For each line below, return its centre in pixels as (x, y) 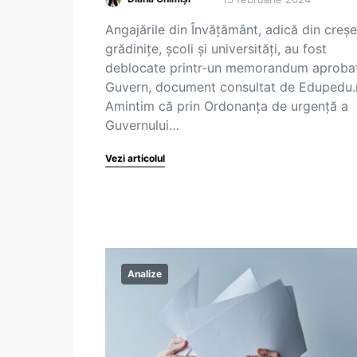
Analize (145, 274)
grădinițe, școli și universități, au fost (216, 49)
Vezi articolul (135, 158)
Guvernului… (142, 125)
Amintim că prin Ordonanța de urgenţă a (227, 106)
